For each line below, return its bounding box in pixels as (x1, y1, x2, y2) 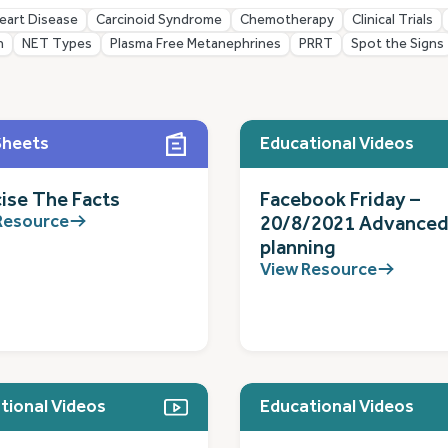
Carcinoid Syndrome (96, 11, 222, 27)
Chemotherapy (240, 11, 334, 27)
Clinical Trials (352, 11, 433, 27)
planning (260, 235, 336, 259)
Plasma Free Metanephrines (110, 35, 281, 51)
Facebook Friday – (260, 187, 420, 211)
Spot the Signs (351, 35, 444, 51)
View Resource (260, 258, 377, 279)
